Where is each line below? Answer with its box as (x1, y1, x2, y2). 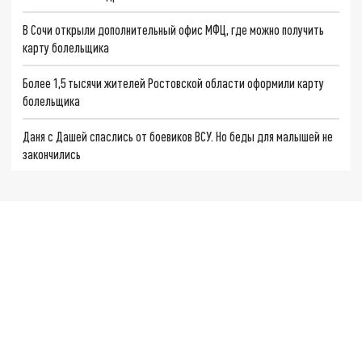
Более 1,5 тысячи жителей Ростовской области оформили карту (23, 74, 325, 90)
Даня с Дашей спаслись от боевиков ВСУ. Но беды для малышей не (23, 128, 334, 144)
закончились (23, 145, 82, 162)
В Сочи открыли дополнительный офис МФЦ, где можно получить (23, 22, 325, 38)
